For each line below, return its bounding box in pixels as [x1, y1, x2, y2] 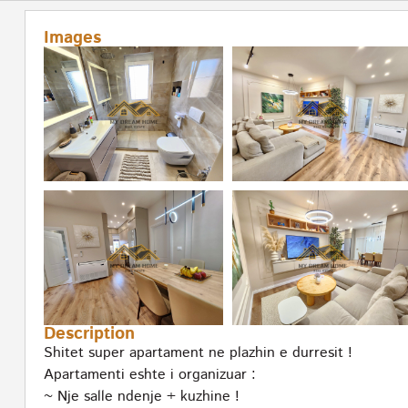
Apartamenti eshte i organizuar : [44, 364, 256, 386]
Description [44, 321, 135, 347]
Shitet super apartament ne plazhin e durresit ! [44, 342, 352, 364]
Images [44, 25, 101, 51]
